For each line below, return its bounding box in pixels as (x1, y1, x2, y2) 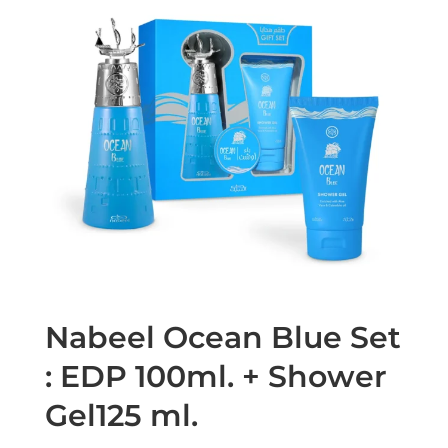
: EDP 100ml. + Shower (44, 357, 387, 395)
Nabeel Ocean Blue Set (44, 318, 401, 356)
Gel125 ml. (44, 396, 198, 434)
